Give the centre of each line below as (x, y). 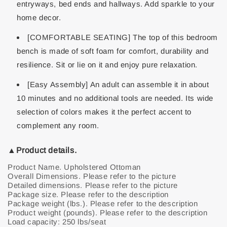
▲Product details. (42, 150)
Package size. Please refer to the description (88, 194)
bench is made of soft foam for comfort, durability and (113, 51)
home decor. (39, 17)
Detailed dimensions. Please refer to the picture (93, 185)
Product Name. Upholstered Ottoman (74, 167)
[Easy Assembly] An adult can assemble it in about (118, 84)
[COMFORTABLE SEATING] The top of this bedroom (123, 37)
